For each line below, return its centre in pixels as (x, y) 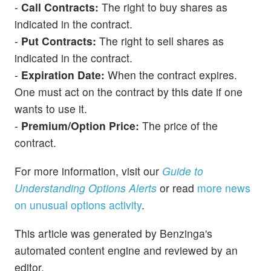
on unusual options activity (78, 205)
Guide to (183, 171)
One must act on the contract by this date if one (129, 91)
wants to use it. (51, 108)
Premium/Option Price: (80, 125)
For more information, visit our (88, 171)
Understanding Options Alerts (86, 188)
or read (177, 188)
